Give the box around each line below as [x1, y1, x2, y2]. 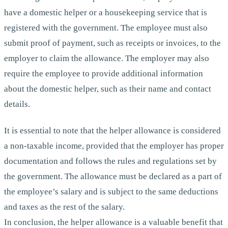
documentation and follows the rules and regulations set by [4, 156, 217, 166]
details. [4, 99, 30, 109]
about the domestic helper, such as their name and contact [4, 84, 211, 94]
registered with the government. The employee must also [4, 23, 208, 33]
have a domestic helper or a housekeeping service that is [4, 8, 207, 18]
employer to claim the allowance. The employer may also [4, 53, 209, 64]
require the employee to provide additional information [4, 69, 203, 79]
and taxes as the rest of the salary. [4, 202, 125, 212]
